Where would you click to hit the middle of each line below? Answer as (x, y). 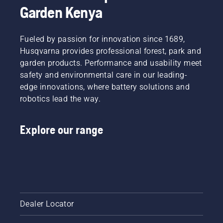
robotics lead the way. (60, 99)
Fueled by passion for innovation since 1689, (103, 39)
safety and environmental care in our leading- (104, 75)
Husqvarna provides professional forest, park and (111, 51)
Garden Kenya (61, 12)
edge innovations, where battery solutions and (105, 87)
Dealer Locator (47, 204)
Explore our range (61, 129)
